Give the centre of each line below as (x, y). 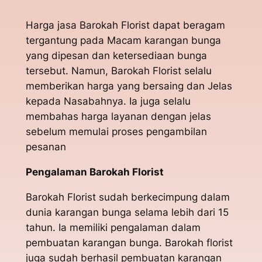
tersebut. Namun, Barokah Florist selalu (118, 71)
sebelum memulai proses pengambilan (116, 132)
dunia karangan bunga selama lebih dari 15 (127, 212)
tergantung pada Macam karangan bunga (123, 41)
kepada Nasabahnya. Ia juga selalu (108, 101)
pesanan (46, 147)
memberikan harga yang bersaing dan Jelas (129, 86)
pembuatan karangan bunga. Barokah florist (129, 242)
